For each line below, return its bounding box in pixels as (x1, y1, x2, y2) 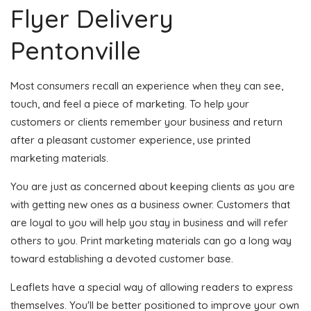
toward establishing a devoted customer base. (10, 251, 233, 265)
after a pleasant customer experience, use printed (10, 133, 251, 146)
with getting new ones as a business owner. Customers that (10, 197, 290, 211)
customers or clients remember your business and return (10, 115, 283, 128)
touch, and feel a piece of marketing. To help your (10, 96, 249, 110)
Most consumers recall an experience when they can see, (10, 78, 283, 92)
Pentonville (10, 34, 141, 66)
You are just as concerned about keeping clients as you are (10, 179, 295, 193)
